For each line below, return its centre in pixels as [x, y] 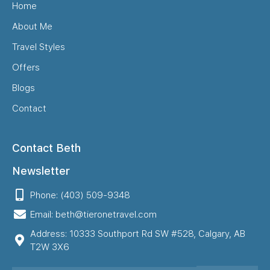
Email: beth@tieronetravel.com [93, 214]
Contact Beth [46, 148]
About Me [32, 26]
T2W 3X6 [50, 247]
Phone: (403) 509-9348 [80, 195]
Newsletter [41, 171]
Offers [26, 67]
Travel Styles [39, 47]
